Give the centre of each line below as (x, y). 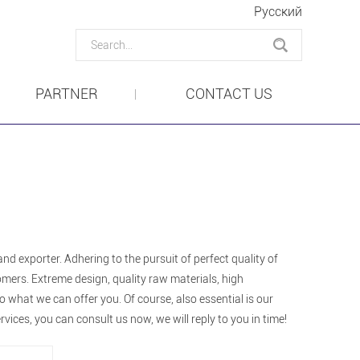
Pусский (278, 12)
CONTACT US (229, 94)
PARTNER (66, 94)
